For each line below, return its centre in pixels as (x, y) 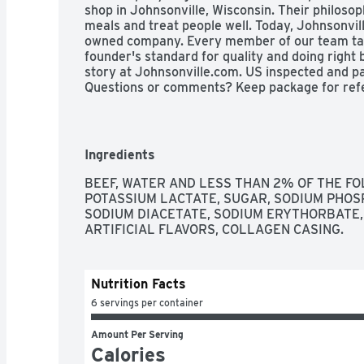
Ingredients (120, 154)
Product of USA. (132, 102)
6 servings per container (147, 302)
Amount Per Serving (137, 334)
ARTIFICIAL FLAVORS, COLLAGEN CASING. (214, 229)
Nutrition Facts (139, 284)
